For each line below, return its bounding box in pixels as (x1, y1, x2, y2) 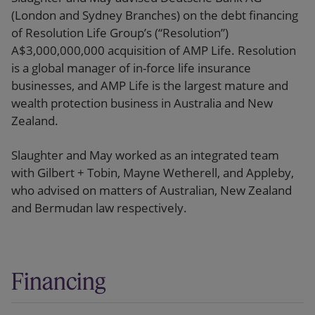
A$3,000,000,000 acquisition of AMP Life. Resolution (11, 42, 296, 58)
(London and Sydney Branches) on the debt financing (11, 7, 298, 23)
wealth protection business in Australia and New (11, 95, 273, 111)
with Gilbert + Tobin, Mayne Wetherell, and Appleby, (11, 165, 294, 181)
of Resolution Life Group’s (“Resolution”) (11, 25, 229, 41)
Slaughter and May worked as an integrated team (11, 147, 279, 163)
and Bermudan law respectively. (11, 200, 187, 216)
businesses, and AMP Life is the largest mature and (11, 77, 288, 94)
